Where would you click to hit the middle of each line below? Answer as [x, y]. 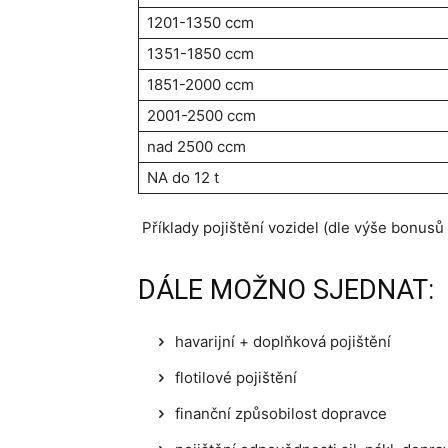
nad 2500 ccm [196, 147]
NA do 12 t [183, 178]
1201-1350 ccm [200, 23]
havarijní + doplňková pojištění [283, 342]
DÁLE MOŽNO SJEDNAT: [286, 290]
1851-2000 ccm [200, 85]
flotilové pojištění [236, 378]
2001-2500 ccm [201, 116]
